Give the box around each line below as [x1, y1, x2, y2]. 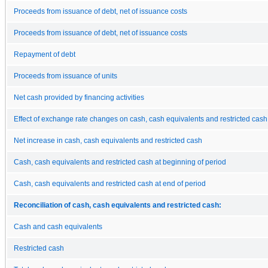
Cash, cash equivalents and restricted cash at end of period [14, 179, 206, 187]
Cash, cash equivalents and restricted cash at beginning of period [14, 158, 226, 166]
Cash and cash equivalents [14, 223, 102, 230]
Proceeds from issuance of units [14, 72, 117, 80]
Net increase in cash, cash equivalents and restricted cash [14, 136, 202, 144]
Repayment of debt [14, 50, 75, 58]
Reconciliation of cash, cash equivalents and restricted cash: [14, 201, 221, 209]
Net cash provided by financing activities [14, 93, 144, 101]
